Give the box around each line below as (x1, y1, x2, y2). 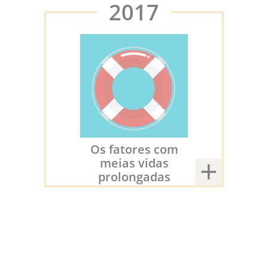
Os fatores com (90, 140, 178, 157)
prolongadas (98, 167, 170, 185)
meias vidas (99, 154, 169, 171)
